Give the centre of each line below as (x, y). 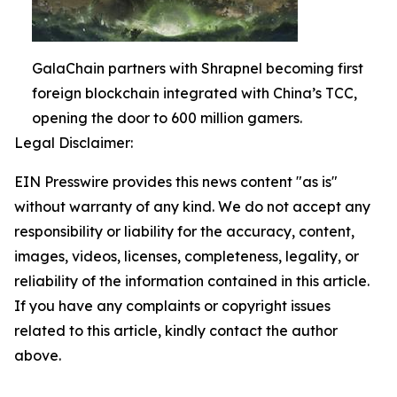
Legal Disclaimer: (74, 143)
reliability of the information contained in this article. (192, 281)
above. (38, 355)
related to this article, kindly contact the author (176, 331)
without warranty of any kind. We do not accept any (192, 206)
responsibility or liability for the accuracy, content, (184, 231)
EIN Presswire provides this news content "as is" (176, 182)
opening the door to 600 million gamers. (167, 118)
